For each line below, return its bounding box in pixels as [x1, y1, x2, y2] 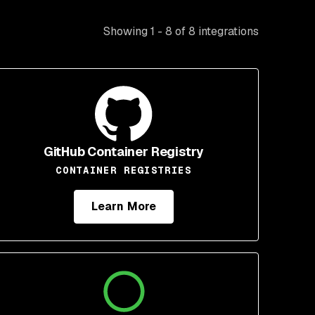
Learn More [91, 199, 156, 214]
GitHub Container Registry [43, 143, 205, 160]
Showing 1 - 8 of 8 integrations [103, 24, 259, 39]
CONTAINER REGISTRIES [56, 164, 192, 176]
